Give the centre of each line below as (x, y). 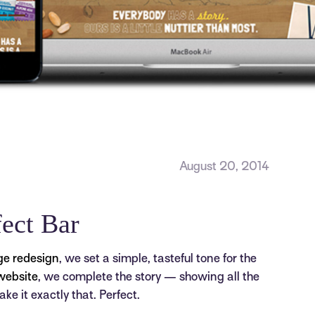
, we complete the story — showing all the (149, 277)
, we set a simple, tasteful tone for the (158, 259)
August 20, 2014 (224, 167)
